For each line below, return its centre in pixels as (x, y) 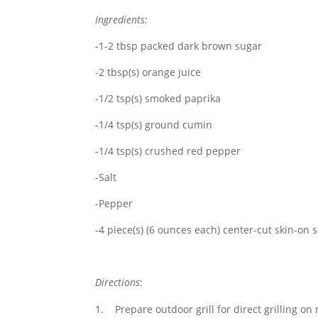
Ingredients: (122, 20)
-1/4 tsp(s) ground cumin (154, 125)
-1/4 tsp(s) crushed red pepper (168, 151)
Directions (118, 282)
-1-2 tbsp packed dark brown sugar (179, 46)
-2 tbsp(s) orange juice (148, 72)
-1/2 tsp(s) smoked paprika (158, 98)
